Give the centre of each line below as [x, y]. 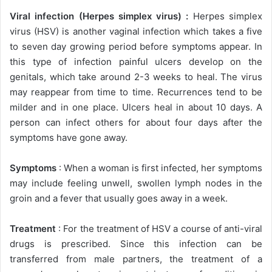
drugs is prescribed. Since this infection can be [136, 243]
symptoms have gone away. [69, 137]
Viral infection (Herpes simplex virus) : [101, 16]
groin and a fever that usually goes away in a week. [119, 198]
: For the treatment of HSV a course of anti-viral [159, 228]
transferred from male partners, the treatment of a [136, 259]
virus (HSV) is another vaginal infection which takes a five [136, 31]
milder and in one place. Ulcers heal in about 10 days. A [136, 107]
